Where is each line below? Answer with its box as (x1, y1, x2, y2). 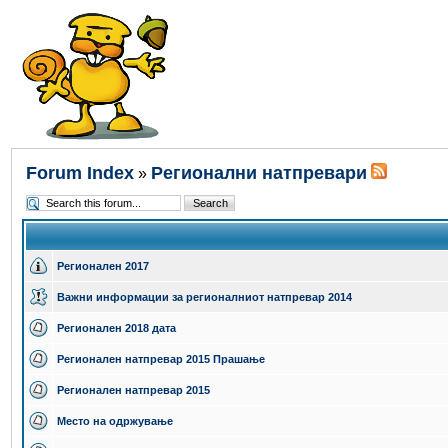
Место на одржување (57, 415, 173, 427)
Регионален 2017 (57, 260, 149, 272)
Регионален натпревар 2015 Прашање (57, 353, 265, 365)
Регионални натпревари (151, 163, 367, 183)
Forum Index (26, 163, 134, 183)
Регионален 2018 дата (57, 322, 176, 334)
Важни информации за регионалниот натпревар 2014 (57, 291, 352, 303)
